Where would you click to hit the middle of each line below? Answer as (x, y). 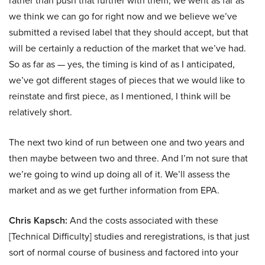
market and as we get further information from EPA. (114, 190)
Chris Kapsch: (38, 221)
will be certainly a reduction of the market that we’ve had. (127, 49)
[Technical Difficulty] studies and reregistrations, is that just (129, 237)
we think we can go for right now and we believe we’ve (123, 17)
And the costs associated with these (143, 221)
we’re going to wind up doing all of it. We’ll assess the (119, 174)
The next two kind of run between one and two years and (127, 143)
